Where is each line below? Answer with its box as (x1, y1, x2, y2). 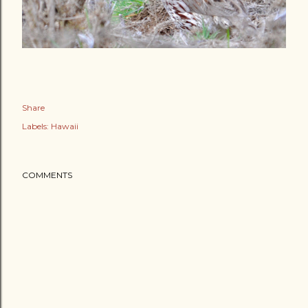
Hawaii (51, 121, 78, 132)
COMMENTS (22, 170, 72, 181)
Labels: (22, 121, 49, 132)
